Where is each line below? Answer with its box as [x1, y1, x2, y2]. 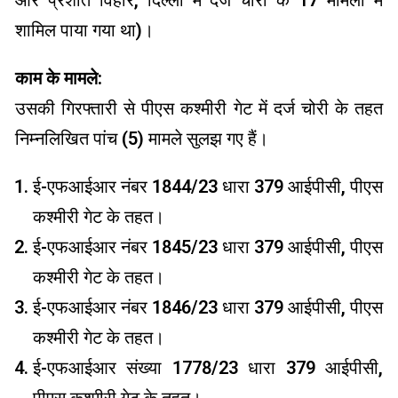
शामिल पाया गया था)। [15, 20, 154, 42]
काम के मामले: [15, 68, 102, 90]
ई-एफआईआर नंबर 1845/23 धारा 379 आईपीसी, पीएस [33, 236, 383, 259]
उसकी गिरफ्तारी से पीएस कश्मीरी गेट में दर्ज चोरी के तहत [15, 98, 383, 120]
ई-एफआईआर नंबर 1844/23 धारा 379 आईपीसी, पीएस [33, 176, 383, 198]
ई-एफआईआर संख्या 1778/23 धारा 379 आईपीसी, [33, 357, 383, 379]
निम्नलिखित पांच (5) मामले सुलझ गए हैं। [15, 128, 268, 150]
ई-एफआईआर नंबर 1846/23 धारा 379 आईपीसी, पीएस [33, 297, 383, 319]
